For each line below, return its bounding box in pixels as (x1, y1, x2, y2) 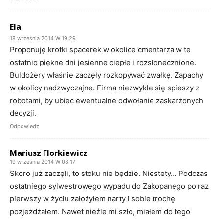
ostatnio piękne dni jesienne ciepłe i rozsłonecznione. (10, 57, 196, 67)
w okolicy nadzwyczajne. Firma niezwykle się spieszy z (10, 83, 199, 92)
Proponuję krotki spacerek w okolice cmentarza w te (10, 44, 191, 54)
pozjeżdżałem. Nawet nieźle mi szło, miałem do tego (10, 206, 190, 216)
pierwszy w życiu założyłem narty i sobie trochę (10, 194, 175, 203)
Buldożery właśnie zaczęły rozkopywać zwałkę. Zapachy (10, 70, 203, 80)
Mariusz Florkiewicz (10, 147, 88, 158)
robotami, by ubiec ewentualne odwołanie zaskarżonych (10, 95, 203, 105)
